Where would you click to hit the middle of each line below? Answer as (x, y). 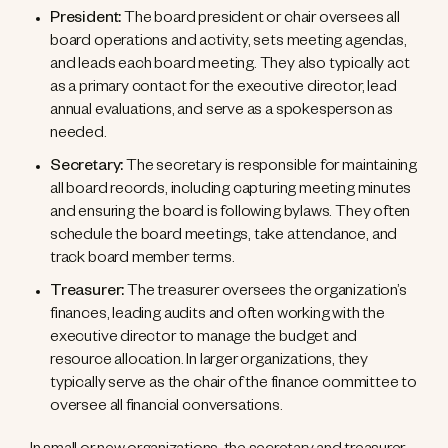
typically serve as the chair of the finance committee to (233, 385)
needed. (80, 135)
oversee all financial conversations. (166, 408)
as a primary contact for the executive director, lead (223, 89)
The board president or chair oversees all (262, 20)
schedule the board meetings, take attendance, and (224, 237)
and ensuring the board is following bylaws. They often (230, 214)
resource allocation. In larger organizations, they (209, 362)
